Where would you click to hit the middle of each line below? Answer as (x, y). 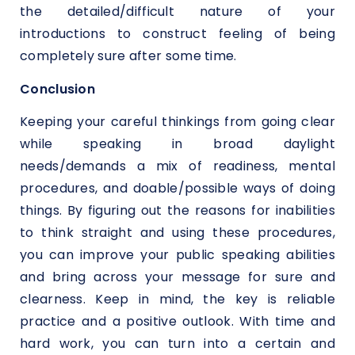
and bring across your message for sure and (177, 277)
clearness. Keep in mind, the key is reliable (177, 300)
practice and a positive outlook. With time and (177, 322)
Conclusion (57, 89)
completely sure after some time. (128, 56)
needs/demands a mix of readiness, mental (177, 166)
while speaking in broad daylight (177, 144)
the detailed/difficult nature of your (177, 12)
